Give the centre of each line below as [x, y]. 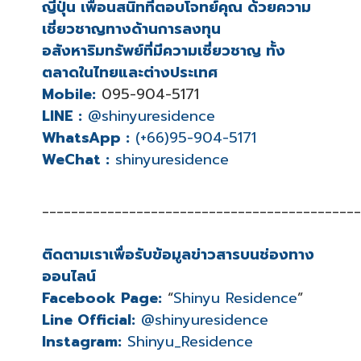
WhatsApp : [86, 138]
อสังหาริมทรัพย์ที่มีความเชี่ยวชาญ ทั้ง [164, 51]
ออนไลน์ [69, 277]
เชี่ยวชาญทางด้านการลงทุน [131, 29]
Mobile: [69, 95]
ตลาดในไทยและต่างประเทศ [130, 73]
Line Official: [89, 320]
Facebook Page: [102, 299]
